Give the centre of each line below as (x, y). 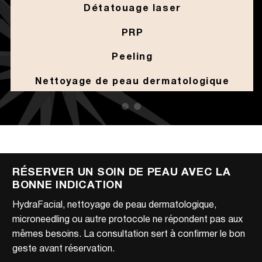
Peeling (132, 58)
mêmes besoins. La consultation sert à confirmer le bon (129, 234)
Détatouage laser (132, 9)
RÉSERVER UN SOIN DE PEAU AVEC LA (122, 173)
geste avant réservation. (63, 249)
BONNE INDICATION (68, 185)
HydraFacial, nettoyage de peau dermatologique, (114, 205)
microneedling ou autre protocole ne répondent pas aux (127, 220)
